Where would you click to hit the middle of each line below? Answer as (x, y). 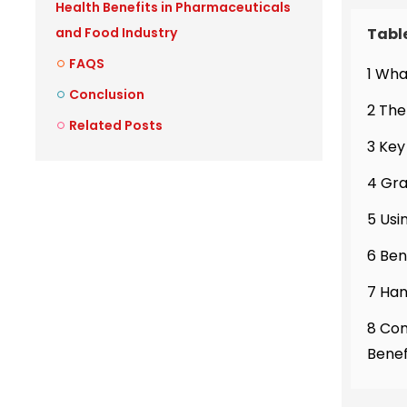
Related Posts (116, 125)
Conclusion (107, 94)
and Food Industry (116, 33)
